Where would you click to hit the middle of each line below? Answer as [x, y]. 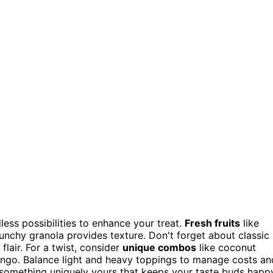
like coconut [226, 248]
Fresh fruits [212, 223]
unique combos [159, 248]
